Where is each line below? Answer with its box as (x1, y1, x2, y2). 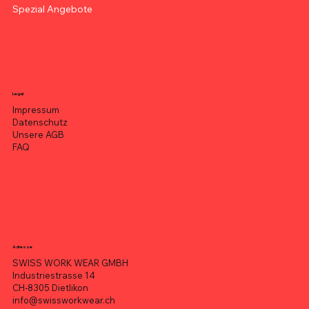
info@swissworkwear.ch (12, 294, 115, 306)
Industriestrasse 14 (12, 269, 95, 281)
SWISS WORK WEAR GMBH (12, 257, 128, 268)
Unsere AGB (12, 129, 64, 141)
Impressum (12, 104, 59, 116)
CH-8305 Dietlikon (12, 281, 88, 293)
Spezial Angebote (12, 2, 92, 15)
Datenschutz (12, 117, 68, 128)
